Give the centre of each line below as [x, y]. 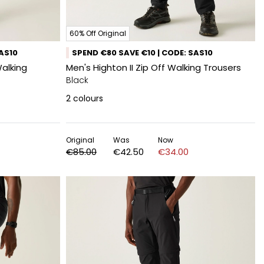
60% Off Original [98, 33]
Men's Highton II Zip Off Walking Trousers [154, 67]
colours [88, 98]
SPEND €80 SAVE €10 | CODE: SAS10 [142, 53]
